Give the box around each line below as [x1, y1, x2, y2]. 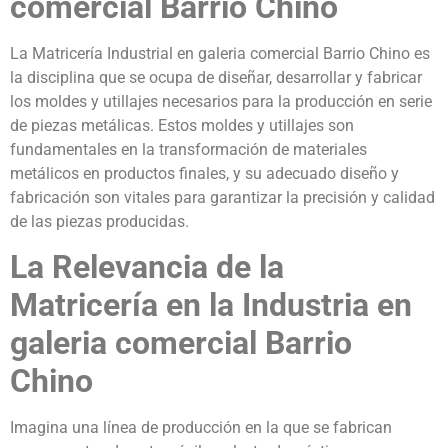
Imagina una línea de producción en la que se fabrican [10, 417, 392, 437]
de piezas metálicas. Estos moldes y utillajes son [10, 115, 354, 135]
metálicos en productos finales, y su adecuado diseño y [10, 163, 399, 183]
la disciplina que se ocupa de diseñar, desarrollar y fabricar [10, 67, 422, 87]
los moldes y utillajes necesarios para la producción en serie [10, 91, 432, 111]
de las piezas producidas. [10, 211, 189, 231]
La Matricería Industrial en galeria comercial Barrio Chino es [10, 43, 430, 63]
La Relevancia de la [10, 247, 284, 286]
